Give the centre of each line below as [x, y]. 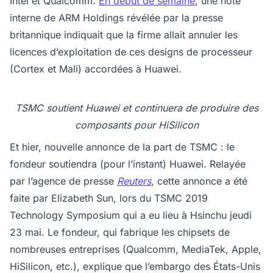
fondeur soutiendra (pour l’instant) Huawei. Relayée [128, 164]
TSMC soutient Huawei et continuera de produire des [136, 108]
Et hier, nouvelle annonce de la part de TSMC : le [122, 147]
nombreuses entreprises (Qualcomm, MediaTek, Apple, [136, 249]
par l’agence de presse [63, 181]
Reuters [134, 181]
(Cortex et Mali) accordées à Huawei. [96, 69]
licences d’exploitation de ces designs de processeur [131, 52]
